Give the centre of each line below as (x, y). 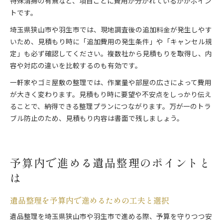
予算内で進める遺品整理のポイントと (111, 163)
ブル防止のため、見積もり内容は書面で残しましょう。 (97, 119)
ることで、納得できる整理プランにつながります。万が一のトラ (111, 107)
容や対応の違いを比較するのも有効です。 (76, 66)
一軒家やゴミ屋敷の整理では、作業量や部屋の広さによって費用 (111, 83)
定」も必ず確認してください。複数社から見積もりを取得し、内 (111, 55)
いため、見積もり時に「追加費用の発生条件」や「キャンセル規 (111, 43)
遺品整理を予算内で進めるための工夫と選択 (90, 201)
